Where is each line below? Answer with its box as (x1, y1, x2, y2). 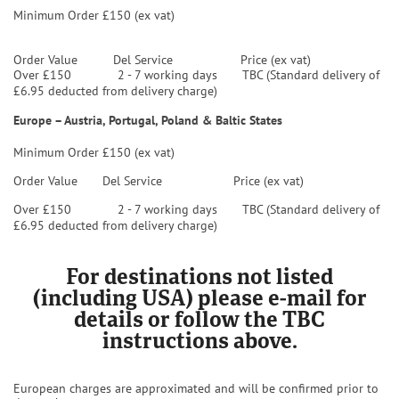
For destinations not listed (66, 265, 333, 292)
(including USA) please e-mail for (32, 287, 367, 313)
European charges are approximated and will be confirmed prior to (13, 380, 379, 396)
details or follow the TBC (74, 308, 325, 335)
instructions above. (102, 330, 297, 356)
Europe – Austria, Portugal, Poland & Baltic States (13, 112, 282, 128)
